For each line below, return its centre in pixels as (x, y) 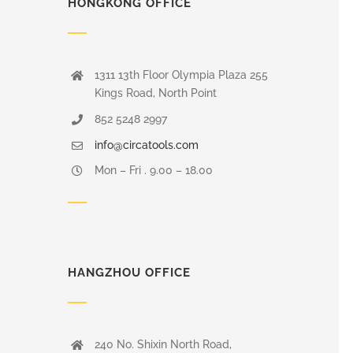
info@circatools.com (146, 145)
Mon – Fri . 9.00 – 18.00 (153, 171)
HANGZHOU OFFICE (130, 273)
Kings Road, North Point (155, 93)
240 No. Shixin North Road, (163, 345)
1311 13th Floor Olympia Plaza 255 (181, 75)
